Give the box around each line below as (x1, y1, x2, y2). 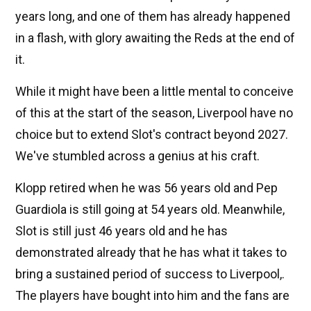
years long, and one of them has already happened (15, 8, 290, 24)
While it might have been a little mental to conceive (15, 83, 294, 99)
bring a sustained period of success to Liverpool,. (15, 266, 285, 281)
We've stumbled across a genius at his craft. (15, 148, 260, 163)
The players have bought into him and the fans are (15, 287, 289, 303)
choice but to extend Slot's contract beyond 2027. (15, 126, 288, 142)
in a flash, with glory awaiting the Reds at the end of (15, 30, 295, 45)
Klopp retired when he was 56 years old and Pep (15, 180, 278, 195)
